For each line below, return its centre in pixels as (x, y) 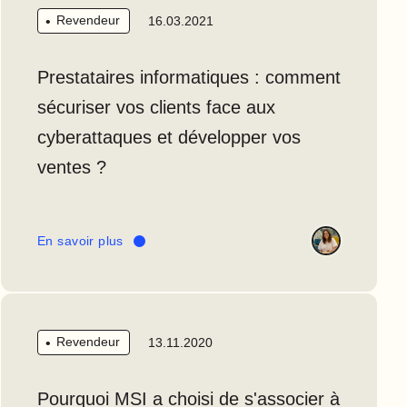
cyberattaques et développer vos (169, 138)
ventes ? (72, 168)
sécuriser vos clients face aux (156, 108)
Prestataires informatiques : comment (189, 78)
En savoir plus (80, 240)
